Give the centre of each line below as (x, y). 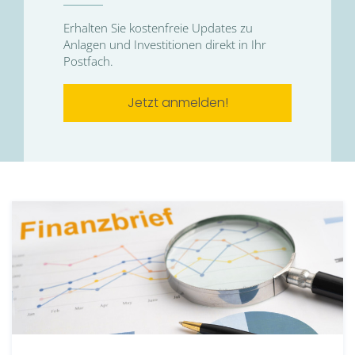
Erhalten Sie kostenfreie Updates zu (158, 28)
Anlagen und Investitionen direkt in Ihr (165, 44)
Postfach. (88, 61)
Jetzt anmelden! (177, 103)
